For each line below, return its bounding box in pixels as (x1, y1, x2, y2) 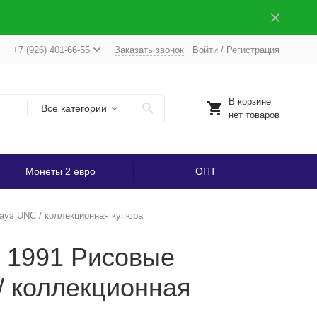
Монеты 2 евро (25, 166, 96, 177)
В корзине (228, 96, 271, 107)
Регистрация (226, 44, 279, 55)
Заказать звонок (114, 44, 184, 55)
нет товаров (228, 110, 279, 120)
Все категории (40, 103, 107, 114)
